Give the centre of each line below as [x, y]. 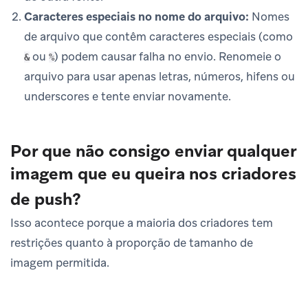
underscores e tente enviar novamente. [128, 96]
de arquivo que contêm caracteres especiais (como [158, 36]
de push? [46, 199]
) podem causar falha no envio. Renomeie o [168, 56]
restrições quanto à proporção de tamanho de [132, 242]
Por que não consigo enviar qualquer [153, 151]
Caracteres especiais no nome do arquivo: [136, 16]
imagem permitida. [60, 262]
